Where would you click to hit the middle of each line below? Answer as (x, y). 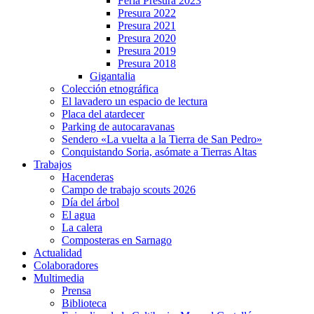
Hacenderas (88, 177)
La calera (82, 227)
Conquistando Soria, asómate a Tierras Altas (159, 152)
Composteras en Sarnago (117, 240)
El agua (78, 215)
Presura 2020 (147, 38)
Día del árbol (90, 202)
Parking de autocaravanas (118, 127)
